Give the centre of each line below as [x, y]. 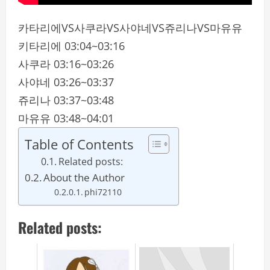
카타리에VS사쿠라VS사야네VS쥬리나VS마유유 [130, 28]
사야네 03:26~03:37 [66, 82]
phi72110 [103, 192]
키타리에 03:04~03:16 [71, 46]
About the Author [84, 177]
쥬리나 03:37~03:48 [66, 100]
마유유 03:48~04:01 [66, 118]
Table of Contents [79, 144]
